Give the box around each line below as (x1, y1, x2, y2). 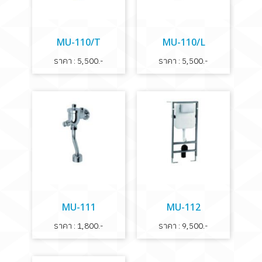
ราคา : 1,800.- (53, 219, 104, 233)
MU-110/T (56, 35, 101, 50)
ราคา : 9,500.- (158, 219, 209, 233)
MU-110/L (161, 35, 205, 50)
